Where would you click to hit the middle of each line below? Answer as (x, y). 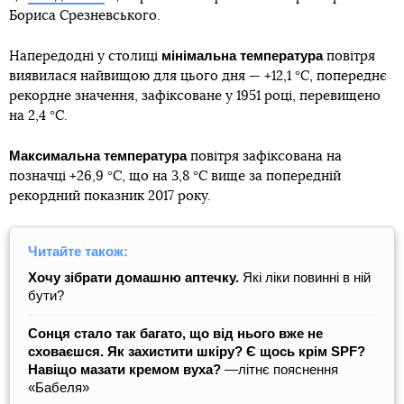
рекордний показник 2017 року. (110, 196)
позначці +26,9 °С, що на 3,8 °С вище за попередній (175, 176)
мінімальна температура (242, 55)
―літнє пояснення (280, 369)
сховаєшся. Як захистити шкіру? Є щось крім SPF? (197, 351)
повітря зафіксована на (264, 156)
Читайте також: (78, 251)
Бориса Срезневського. (85, 15)
